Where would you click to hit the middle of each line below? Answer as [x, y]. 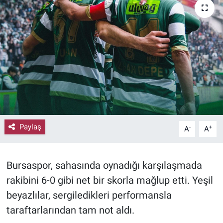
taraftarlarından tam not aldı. [70, 210]
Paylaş [30, 127]
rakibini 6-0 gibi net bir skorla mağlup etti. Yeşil [110, 180]
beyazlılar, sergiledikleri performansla [89, 195]
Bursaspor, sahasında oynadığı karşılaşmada [104, 165]
